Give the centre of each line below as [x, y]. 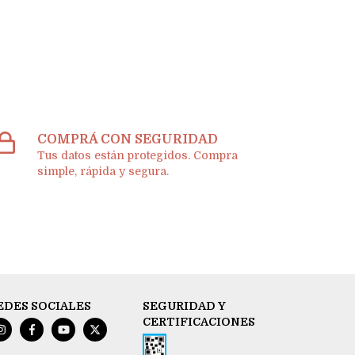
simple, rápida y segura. [103, 172]
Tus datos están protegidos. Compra [138, 156]
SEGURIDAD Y [185, 306]
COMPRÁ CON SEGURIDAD [128, 140]
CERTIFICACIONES [199, 322]
